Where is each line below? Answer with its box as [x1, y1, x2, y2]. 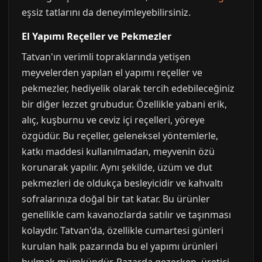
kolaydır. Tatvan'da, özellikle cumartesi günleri [22, 224, 223, 237]
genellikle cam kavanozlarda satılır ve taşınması [22, 208, 231, 221]
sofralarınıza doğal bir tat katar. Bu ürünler [22, 192, 210, 205]
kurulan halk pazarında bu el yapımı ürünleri [22, 240, 218, 253]
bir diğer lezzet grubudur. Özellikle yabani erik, [22, 98, 227, 111]
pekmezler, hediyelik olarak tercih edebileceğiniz [22, 82, 235, 95]
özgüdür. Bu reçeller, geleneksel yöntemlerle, [22, 129, 218, 142]
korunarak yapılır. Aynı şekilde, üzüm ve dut [22, 161, 212, 174]
